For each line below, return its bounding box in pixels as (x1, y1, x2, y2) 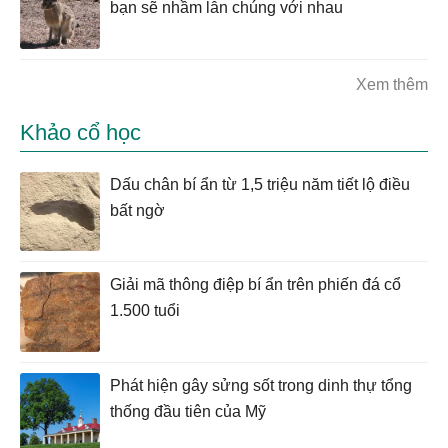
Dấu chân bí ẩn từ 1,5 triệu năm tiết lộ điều (110, 176, 410, 194)
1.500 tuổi (110, 301, 180, 319)
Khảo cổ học (20, 120, 141, 146)
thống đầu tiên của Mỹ (110, 402, 266, 420)
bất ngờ (110, 202, 165, 220)
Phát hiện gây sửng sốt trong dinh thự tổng (110, 376, 412, 394)
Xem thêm (356, 76, 428, 94)
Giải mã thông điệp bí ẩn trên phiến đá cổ (110, 275, 401, 293)
